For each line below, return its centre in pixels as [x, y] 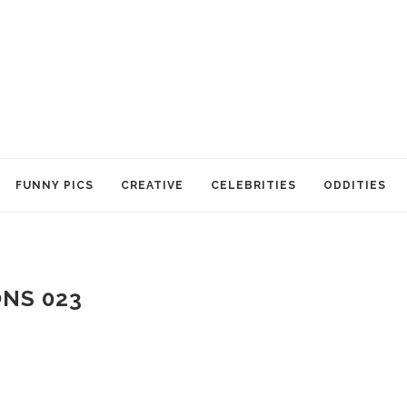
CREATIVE [152, 185]
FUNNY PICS [55, 185]
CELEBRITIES [253, 185]
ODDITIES [355, 185]
